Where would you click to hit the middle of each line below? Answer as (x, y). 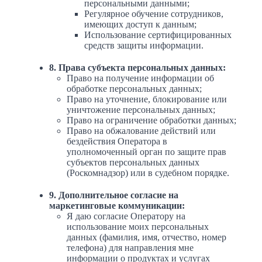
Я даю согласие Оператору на (126, 216)
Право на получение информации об (140, 78)
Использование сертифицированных (158, 35)
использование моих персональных (138, 227)
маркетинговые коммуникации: (117, 206)
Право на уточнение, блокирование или (147, 99)
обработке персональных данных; (134, 89)
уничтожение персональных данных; (141, 110)
